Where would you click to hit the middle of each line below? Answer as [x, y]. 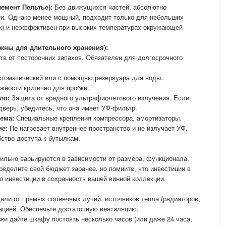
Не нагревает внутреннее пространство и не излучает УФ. [98, 128]
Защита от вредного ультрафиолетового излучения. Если [99, 98]
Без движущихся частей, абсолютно [109, 7]
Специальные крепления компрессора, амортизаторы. [98, 118]
